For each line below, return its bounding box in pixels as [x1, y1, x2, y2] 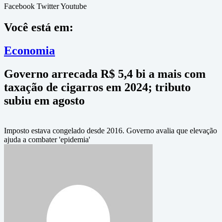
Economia [4, 44, 55, 57]
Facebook [4, 2, 35, 10]
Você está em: [4, 20, 73, 34]
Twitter [37, 2, 59, 10]
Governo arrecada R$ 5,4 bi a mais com [4, 67, 206, 80]
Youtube [60, 2, 87, 10]
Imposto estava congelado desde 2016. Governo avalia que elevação [4, 126, 217, 135]
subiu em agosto [4, 94, 85, 107]
